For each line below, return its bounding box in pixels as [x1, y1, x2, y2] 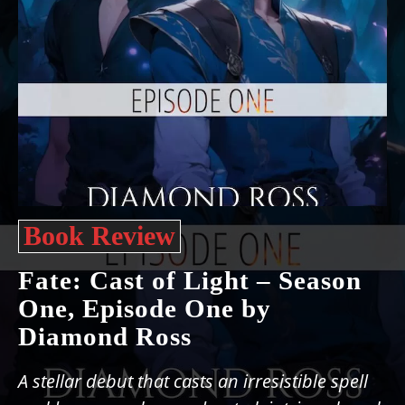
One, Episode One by [18, 294, 271, 323]
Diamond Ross [18, 322, 192, 351]
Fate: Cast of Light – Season [18, 266, 362, 295]
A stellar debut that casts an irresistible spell [18, 369, 368, 393]
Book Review [24, 221, 175, 250]
